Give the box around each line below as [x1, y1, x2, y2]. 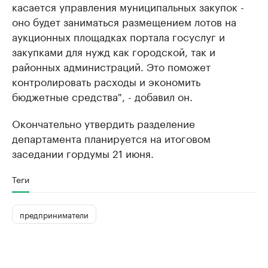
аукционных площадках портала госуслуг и [12, 28, 225, 44]
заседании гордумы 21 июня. [12, 145, 154, 160]
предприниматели [20, 208, 89, 220]
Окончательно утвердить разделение [12, 115, 195, 130]
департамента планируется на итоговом [12, 130, 211, 145]
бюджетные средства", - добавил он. [12, 88, 193, 103]
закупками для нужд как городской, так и [12, 43, 215, 59]
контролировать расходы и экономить [12, 73, 200, 89]
